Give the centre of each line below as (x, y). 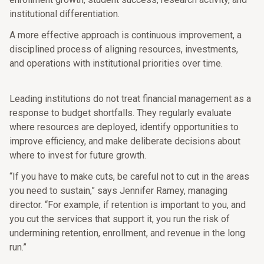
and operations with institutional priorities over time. (116, 63)
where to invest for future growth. (78, 155)
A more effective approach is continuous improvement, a (126, 35)
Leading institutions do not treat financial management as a (130, 99)
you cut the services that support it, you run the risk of (120, 219)
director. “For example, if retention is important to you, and (128, 205)
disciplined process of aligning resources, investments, (124, 49)
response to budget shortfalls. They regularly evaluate (121, 113)
